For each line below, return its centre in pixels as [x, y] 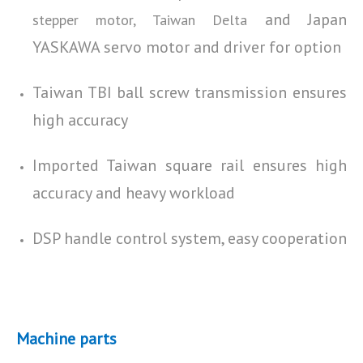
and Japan [306, 19]
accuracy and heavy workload [134, 193]
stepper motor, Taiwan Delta [149, 20]
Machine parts [66, 339]
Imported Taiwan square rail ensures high [190, 165]
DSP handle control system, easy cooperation [190, 238]
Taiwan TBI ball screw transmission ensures [190, 92]
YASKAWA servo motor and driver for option [187, 47]
